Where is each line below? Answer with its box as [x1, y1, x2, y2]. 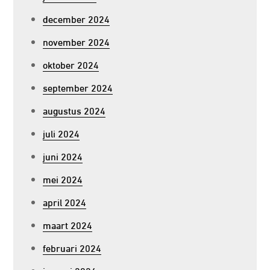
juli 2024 [43, 126, 80, 140]
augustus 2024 [43, 103, 106, 117]
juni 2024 [43, 149, 83, 163]
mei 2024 [43, 172, 83, 186]
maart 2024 [43, 218, 93, 231]
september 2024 [43, 80, 113, 94]
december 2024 [43, 11, 110, 25]
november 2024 [43, 34, 110, 48]
